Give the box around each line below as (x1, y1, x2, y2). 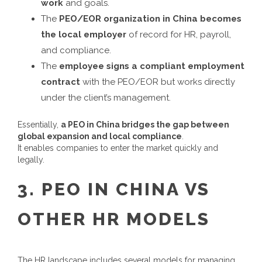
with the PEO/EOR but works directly (80, 76, 235, 87)
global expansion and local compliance (18, 132, 182, 141)
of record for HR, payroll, (126, 29, 231, 40)
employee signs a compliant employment (59, 60, 244, 71)
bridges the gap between (120, 120, 229, 129)
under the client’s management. (41, 92, 171, 103)
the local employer (41, 29, 126, 40)
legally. (18, 155, 44, 164)
